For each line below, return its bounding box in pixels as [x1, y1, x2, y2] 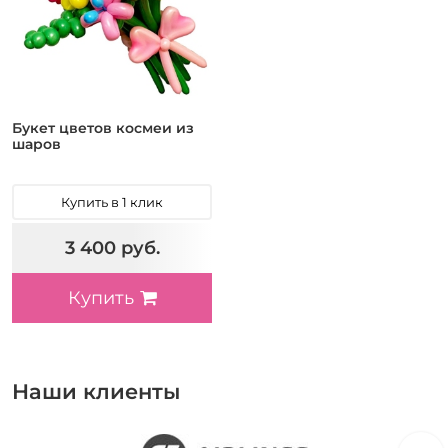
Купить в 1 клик [61, 194, 163, 211]
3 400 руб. [64, 236, 160, 259]
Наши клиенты [12, 379, 180, 405]
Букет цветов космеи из [12, 119, 194, 138]
